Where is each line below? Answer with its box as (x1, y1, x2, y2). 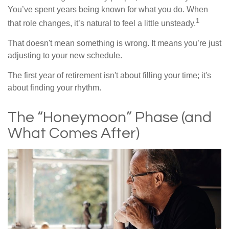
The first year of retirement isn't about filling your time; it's (8, 71, 211, 80)
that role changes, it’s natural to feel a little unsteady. (8, 19, 196, 28)
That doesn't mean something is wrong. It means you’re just (8, 39, 221, 48)
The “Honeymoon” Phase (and (8, 109, 212, 126)
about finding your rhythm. (8, 83, 101, 93)
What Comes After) (8, 125, 140, 142)
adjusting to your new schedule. (8, 51, 122, 60)
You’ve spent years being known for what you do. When (8, 5, 208, 14)
